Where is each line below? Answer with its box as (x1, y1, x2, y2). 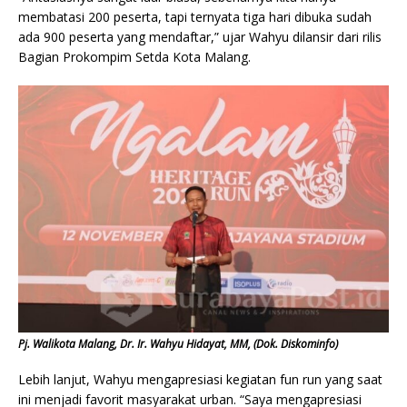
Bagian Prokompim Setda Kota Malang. (18, 48, 251, 66)
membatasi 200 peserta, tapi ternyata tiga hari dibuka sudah (18, 8, 372, 26)
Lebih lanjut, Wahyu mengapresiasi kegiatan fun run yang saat (18, 370, 382, 388)
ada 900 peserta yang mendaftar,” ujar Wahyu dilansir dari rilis (18, 28, 382, 46)
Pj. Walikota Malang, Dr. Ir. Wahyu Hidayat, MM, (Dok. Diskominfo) (18, 335, 338, 352)
